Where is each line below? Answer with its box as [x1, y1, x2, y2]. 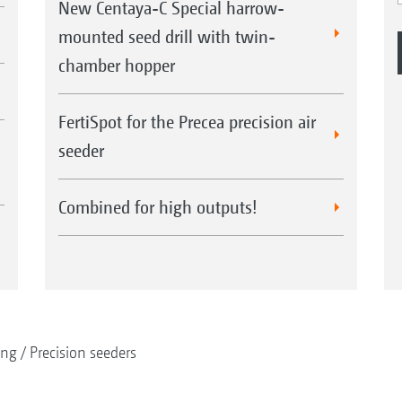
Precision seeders [29, 342, 136, 362]
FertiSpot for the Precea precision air [57, 110, 316, 132]
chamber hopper [57, 54, 175, 75]
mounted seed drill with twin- [57, 25, 275, 47]
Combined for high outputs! [57, 196, 258, 217]
